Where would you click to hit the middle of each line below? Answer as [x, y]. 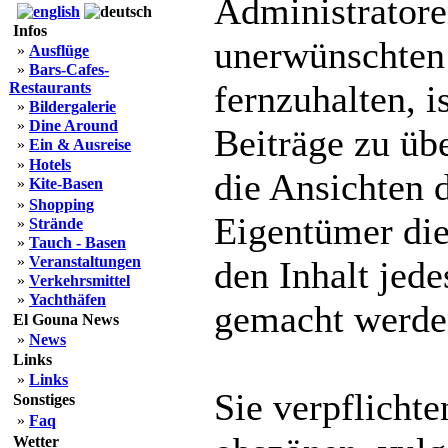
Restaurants [50, 87]
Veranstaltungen [85, 261]
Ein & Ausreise [80, 144]
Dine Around [73, 125]
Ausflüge [59, 50]
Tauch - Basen [77, 242]
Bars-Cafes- [69, 69]
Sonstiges [44, 399]
